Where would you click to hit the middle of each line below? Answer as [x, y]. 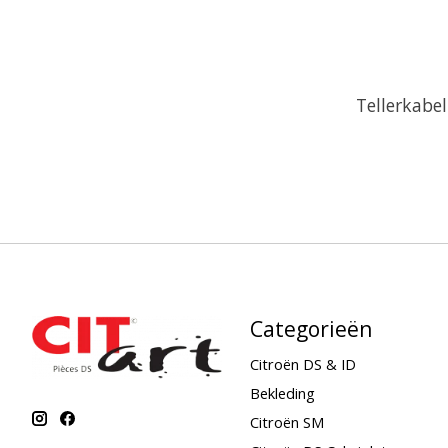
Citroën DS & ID [302, 363]
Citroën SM [286, 422]
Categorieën [311, 328]
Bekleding [282, 393]
